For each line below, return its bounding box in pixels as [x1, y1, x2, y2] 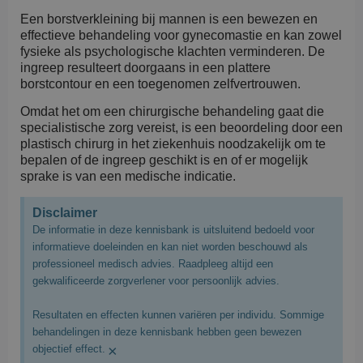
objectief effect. [32, 342, 105, 355]
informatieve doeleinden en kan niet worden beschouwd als [32, 240, 308, 253]
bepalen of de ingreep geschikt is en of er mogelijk [20, 153, 308, 168]
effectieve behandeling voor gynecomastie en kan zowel [20, 28, 342, 43]
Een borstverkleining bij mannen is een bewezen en [20, 12, 318, 27]
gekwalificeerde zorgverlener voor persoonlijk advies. [32, 274, 280, 287]
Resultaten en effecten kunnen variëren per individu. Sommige [32, 308, 324, 321]
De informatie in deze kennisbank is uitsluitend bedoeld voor [32, 223, 314, 236]
